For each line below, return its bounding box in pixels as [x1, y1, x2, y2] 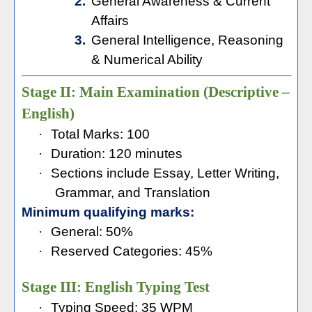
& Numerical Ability [91, 52, 203, 67]
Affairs [91, 13, 129, 28]
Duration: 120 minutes [51, 146, 182, 161]
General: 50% [51, 224, 133, 239]
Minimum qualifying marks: [22, 205, 194, 219]
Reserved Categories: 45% [51, 244, 212, 258]
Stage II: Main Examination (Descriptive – [22, 84, 290, 100]
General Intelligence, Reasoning [91, 33, 283, 47]
